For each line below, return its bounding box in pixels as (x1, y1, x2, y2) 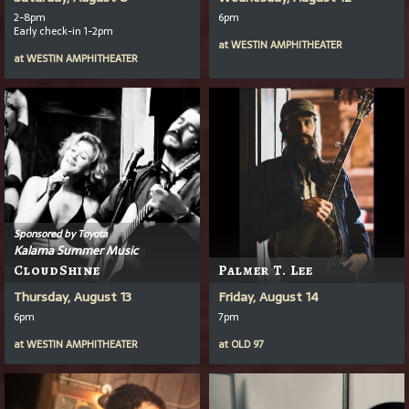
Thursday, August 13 (14, 286, 131, 307)
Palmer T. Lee (218, 260, 313, 279)
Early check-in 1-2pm (14, 22, 113, 39)
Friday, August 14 (218, 286, 319, 307)
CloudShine (14, 260, 100, 279)
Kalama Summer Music (14, 240, 138, 260)
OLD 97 (231, 335, 264, 352)
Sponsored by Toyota (14, 225, 108, 242)
